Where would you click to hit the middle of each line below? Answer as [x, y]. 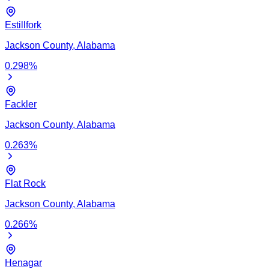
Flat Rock [25, 183]
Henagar [23, 262]
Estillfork [23, 25]
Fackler [21, 104]
